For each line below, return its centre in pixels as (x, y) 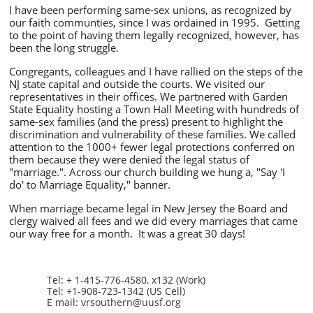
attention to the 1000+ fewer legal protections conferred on (152, 147)
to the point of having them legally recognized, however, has (154, 35)
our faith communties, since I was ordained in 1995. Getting (154, 22)
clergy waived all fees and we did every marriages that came (153, 221)
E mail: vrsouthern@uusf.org (114, 302)
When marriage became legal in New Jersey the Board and (148, 208)
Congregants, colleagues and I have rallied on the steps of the (156, 71)
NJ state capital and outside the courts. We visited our (137, 84)
